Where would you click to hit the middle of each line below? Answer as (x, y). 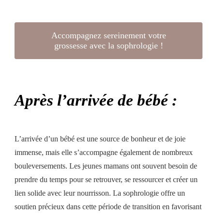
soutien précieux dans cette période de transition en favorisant (108, 206)
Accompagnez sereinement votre (108, 36)
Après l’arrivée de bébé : (96, 101)
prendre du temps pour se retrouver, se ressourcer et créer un (106, 179)
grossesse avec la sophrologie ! (108, 46)
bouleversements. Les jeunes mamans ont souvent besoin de (106, 166)
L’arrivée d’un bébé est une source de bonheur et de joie (100, 139)
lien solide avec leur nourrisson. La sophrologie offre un (100, 193)
